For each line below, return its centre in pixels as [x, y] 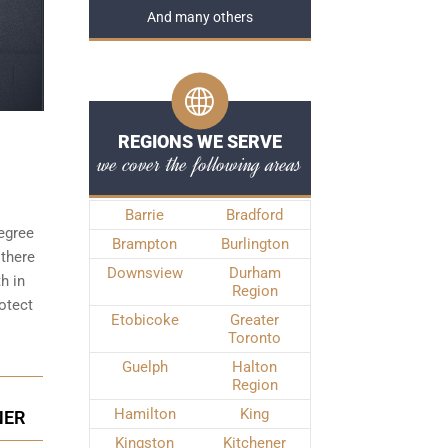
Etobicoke [144, 320]
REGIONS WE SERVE [199, 141]
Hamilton [144, 414]
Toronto [254, 338]
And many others [199, 17]
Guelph [144, 367]
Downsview [144, 273]
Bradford [254, 215]
